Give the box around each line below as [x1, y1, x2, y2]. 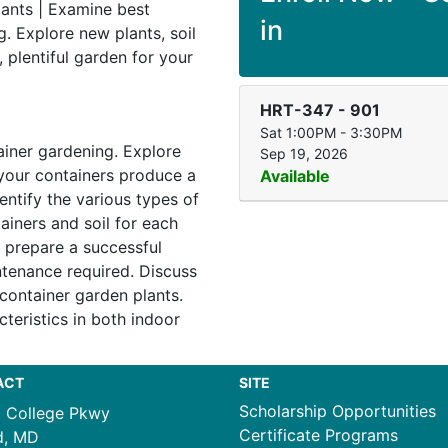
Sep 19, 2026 [260, 145, 348, 162]
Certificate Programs [239, 425, 398, 445]
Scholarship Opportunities [239, 401, 436, 421]
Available [260, 166, 330, 186]
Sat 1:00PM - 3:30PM [260, 124, 402, 141]
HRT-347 [260, 100, 334, 120]
